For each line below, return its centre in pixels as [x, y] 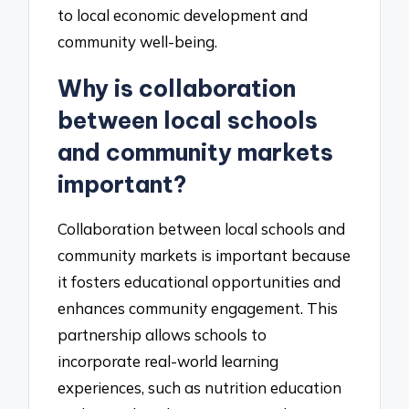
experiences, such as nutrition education [200, 387]
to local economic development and [183, 15]
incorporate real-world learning [168, 361]
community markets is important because [204, 255]
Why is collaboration [177, 89]
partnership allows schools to [163, 334]
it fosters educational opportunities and [199, 281]
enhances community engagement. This [198, 308]
